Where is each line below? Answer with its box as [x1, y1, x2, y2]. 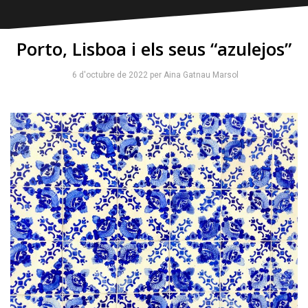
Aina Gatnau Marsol [163, 70, 239, 80]
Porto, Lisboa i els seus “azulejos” [16, 36, 291, 62]
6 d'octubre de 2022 [71, 70, 148, 80]
